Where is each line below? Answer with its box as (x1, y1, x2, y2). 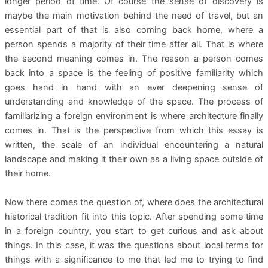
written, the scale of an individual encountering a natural (4, 139, 264, 151)
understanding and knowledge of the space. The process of (4, 96, 264, 108)
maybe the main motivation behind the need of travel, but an (4, 10, 264, 22)
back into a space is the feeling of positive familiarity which (4, 68, 264, 79)
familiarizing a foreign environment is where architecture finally (4, 111, 264, 122)
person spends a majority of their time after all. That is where (4, 39, 264, 50)
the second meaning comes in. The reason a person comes (4, 53, 264, 65)
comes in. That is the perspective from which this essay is (4, 125, 264, 136)
